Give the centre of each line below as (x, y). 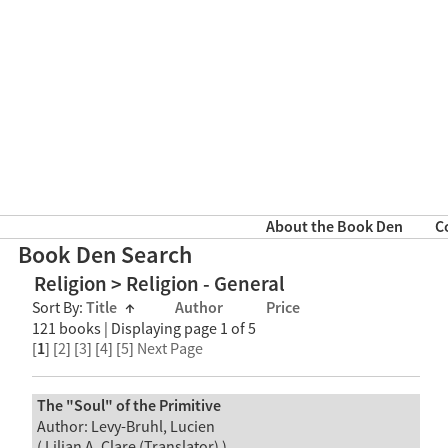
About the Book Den (334, 228)
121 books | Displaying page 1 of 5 (144, 329)
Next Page (170, 349)
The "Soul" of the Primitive (128, 406)
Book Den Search (105, 256)
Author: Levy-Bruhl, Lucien (125, 426)
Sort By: (59, 308)
